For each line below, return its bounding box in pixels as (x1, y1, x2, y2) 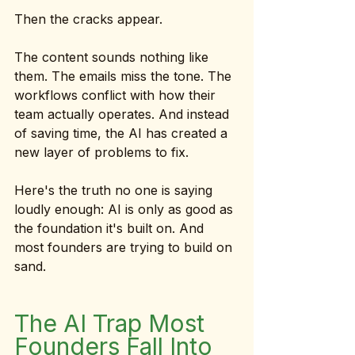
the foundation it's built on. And (14, 220, 208, 236)
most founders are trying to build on (14, 239, 236, 255)
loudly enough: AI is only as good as (14, 201, 237, 217)
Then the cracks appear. (14, 11, 162, 27)
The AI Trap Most (14, 309, 211, 338)
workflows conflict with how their (14, 87, 219, 103)
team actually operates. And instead (14, 106, 233, 122)
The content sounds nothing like (14, 49, 212, 65)
